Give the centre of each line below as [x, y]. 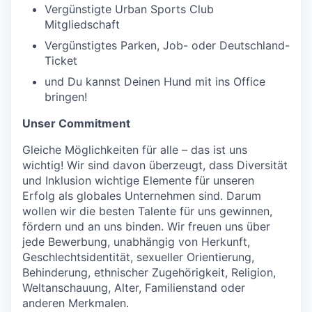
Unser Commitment [76, 124]
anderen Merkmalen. [76, 303]
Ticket [61, 61]
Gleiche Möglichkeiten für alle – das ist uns [135, 150]
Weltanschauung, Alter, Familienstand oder [134, 288]
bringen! [66, 97]
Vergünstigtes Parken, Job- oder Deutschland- [167, 46]
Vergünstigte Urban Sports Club [129, 9]
